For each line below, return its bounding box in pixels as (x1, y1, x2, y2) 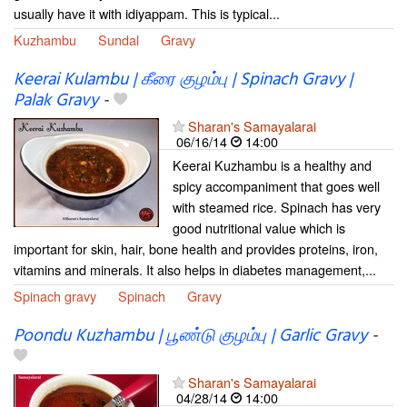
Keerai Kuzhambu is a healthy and (173, 155, 372, 175)
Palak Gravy (14, 87, 98, 115)
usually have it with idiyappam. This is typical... (14, 4, 280, 24)
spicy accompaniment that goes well (173, 176, 380, 196)
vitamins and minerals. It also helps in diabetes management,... (14, 260, 376, 280)
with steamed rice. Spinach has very (173, 197, 381, 217)
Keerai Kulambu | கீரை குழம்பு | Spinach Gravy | (14, 66, 352, 94)
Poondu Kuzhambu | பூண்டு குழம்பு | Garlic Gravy (14, 323, 367, 351)
